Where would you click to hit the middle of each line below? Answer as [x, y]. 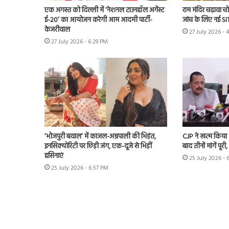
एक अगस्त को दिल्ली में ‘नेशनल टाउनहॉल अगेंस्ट [104, 10]
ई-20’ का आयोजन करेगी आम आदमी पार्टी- [98, 20]
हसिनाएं [54, 156]
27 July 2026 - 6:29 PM [79, 42]
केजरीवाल [57, 30]
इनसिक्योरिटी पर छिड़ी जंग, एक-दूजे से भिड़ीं [98, 147]
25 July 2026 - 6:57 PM [80, 168]
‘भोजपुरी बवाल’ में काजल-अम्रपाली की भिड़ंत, [100, 137]
